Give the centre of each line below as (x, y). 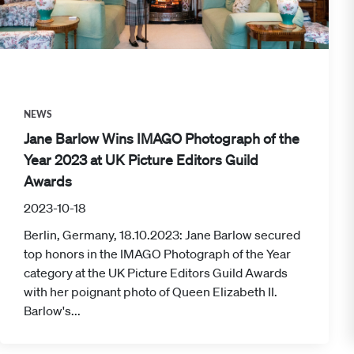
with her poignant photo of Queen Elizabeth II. (151, 292)
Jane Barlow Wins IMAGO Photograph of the (162, 139)
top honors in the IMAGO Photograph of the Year (157, 254)
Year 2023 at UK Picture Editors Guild (141, 160)
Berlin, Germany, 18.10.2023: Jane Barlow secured (162, 235)
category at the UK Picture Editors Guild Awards (156, 273)
